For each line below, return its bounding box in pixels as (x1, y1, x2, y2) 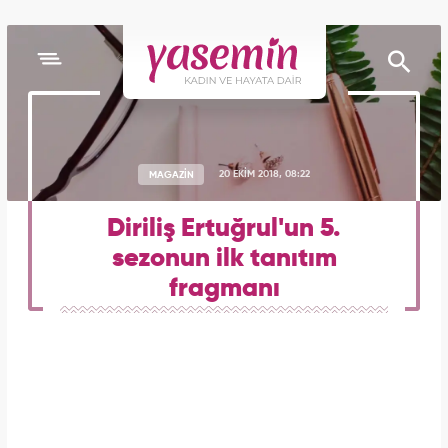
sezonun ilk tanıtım (111, 246, 337, 272)
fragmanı (168, 276, 280, 302)
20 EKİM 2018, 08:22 (219, 169, 310, 179)
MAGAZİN (148, 169, 194, 179)
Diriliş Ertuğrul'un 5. (107, 216, 341, 242)
